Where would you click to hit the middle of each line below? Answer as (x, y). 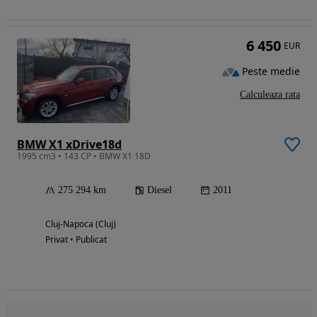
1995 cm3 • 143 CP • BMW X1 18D (84, 156)
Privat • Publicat (76, 240)
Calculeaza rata (270, 94)
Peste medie (271, 71)
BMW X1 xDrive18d (69, 144)
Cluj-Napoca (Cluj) (81, 224)
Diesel (160, 190)
